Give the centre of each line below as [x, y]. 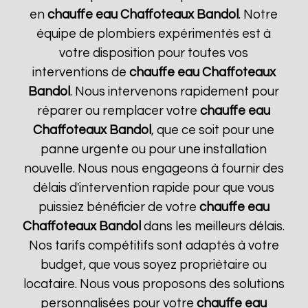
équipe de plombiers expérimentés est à [154, 34]
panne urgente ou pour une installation [154, 150]
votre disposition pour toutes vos [154, 53]
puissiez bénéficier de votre [119, 207]
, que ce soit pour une [213, 130]
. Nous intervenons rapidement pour [175, 92]
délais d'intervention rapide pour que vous [154, 188]
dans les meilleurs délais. [213, 227]
